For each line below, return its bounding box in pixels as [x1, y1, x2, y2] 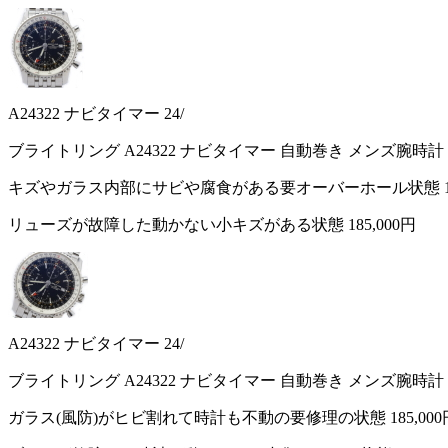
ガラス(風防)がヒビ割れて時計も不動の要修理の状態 [8, 409, 390, 426]
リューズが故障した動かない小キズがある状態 [8, 216, 348, 233]
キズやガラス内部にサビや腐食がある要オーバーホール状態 [8, 179, 444, 196]
